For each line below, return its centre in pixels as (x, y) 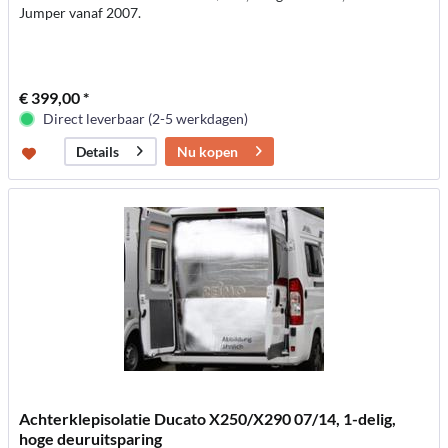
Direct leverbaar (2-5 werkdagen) (146, 118)
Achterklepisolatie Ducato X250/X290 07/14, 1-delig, (208, 419)
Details (98, 151)
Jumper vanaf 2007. (80, 12)
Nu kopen (208, 151)
